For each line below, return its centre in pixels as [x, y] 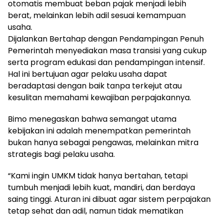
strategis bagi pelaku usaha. [61, 154]
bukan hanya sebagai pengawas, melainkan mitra [103, 142]
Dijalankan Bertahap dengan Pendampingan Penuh [106, 39]
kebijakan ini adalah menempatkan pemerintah [99, 131]
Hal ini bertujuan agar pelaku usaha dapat [88, 74]
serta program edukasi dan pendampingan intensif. [106, 62]
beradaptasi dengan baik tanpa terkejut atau [95, 86]
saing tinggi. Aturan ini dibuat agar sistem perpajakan [109, 199]
